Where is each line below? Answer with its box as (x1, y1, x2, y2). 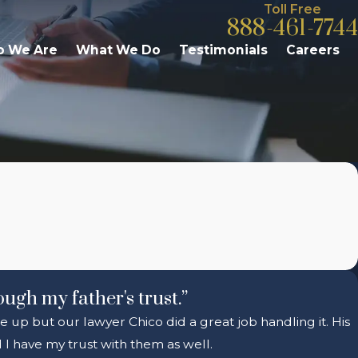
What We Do (76, 42, 161, 58)
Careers (286, 42, 340, 58)
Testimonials (179, 42, 268, 58)
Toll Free (263, 2, 321, 17)
